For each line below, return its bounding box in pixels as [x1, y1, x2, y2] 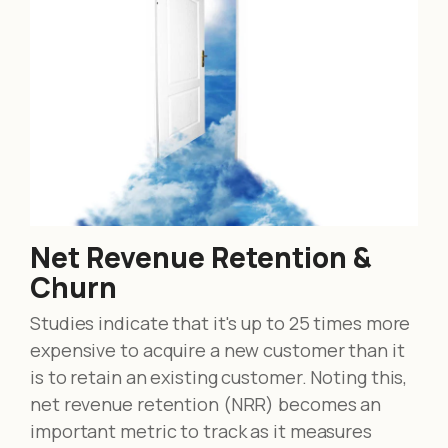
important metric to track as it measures [30, 419, 372, 444]
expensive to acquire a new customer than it [30, 338, 405, 363]
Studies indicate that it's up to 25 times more [30, 311, 411, 336]
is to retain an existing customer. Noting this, [30, 365, 408, 390]
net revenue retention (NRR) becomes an [30, 392, 382, 417]
